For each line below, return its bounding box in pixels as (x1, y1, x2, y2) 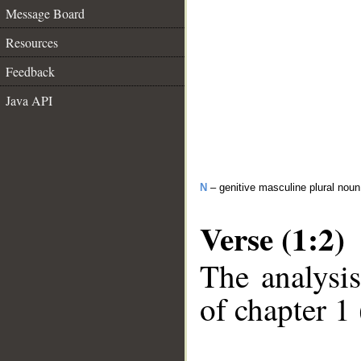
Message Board (6, 5, 85, 22)
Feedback (6, 63, 55, 80)
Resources (6, 34, 58, 51)
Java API (6, 92, 52, 109)
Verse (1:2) (200, 215, 345, 261)
